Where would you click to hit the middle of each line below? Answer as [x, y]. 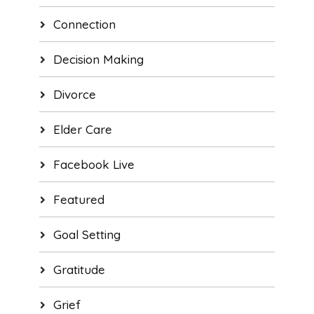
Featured [78, 199]
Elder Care [82, 129]
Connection [84, 24]
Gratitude [79, 269]
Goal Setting [87, 234]
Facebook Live [94, 164]
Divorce [74, 94]
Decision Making [98, 59]
